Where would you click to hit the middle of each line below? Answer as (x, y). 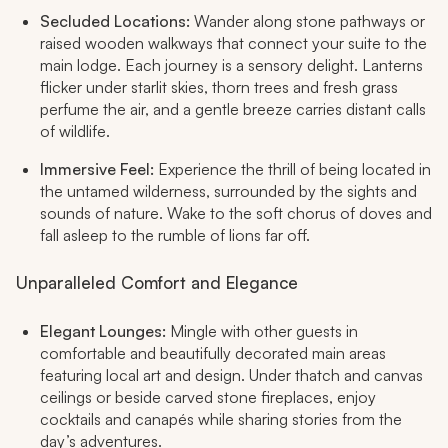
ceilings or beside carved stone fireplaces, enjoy (208, 397)
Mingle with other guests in (262, 331)
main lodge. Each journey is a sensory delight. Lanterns (231, 65)
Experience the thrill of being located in (292, 169)
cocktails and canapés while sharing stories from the (221, 419)
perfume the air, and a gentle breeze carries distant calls (233, 109)
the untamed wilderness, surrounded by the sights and (228, 191)
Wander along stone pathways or (307, 21)
